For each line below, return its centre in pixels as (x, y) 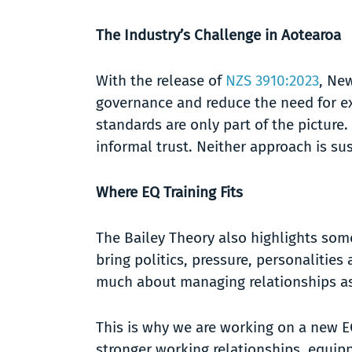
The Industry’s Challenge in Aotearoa (218, 35)
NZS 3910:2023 (272, 81)
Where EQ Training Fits (169, 192)
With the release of (161, 81)
